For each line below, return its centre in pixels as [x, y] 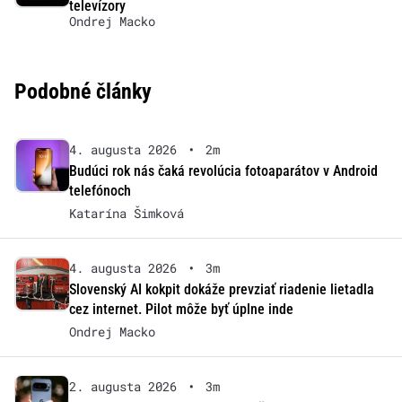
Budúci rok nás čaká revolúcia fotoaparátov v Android [223, 170]
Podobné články [83, 91]
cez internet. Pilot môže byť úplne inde [181, 309]
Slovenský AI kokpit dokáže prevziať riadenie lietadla [221, 289]
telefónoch [100, 190]
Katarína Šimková [126, 213]
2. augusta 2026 [122, 386]
